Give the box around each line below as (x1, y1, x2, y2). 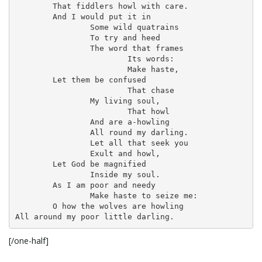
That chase (15, 86, 127, 95)
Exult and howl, (15, 149, 90, 158)
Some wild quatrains (15, 23, 90, 32)
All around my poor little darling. (15, 212, 174, 221)
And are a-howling (15, 118, 90, 126)
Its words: (15, 54, 127, 63)
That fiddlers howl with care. (15, 2, 53, 11)
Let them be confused (15, 75, 53, 84)
